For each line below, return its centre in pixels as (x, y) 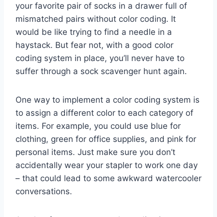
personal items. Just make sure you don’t (95, 152)
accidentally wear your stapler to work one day (107, 165)
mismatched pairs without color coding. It (96, 19)
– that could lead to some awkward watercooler (108, 178)
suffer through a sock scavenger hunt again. (101, 71)
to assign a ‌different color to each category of (104, 113)
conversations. (44, 191)
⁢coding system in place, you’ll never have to (100, 58)
